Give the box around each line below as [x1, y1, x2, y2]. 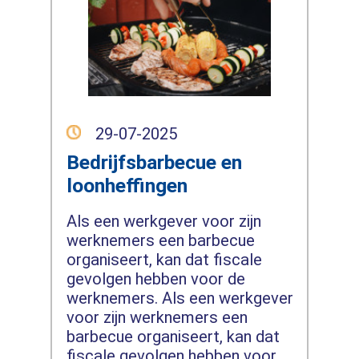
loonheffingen [66, 173, 188, 197]
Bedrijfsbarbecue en [66, 150, 242, 174]
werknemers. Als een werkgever [66, 288, 293, 308]
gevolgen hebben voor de [66, 268, 245, 288]
